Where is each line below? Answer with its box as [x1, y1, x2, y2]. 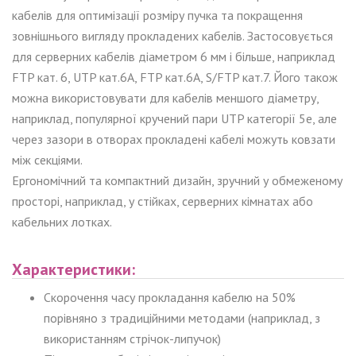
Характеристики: [12, 258, 135, 280]
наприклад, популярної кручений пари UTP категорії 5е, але [12, 110, 337, 126]
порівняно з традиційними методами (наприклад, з [44, 309, 320, 326]
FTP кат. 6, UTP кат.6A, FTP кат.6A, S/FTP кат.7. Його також [12, 68, 338, 85]
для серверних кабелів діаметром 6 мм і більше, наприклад [12, 48, 335, 64]
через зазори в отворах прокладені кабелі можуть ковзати [12, 130, 335, 147]
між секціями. [12, 151, 83, 168]
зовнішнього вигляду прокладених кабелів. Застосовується [12, 27, 333, 44]
